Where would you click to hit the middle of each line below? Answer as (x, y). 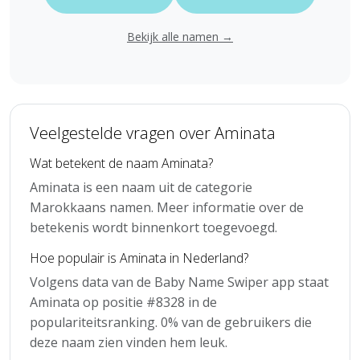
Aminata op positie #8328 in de (123, 302)
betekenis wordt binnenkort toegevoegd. (153, 227)
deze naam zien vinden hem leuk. (129, 342)
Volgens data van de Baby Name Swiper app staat (179, 282)
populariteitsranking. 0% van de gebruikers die (171, 322)
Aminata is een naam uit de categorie (141, 187)
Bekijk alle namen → (180, 36)
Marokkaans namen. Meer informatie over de (167, 207)
